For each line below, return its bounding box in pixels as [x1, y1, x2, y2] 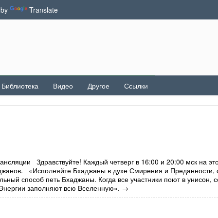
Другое [88, 81, 109, 91]
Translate [29, 5, 58, 15]
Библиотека [1, 81, 38, 91]
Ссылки [124, 81, 148, 91]
